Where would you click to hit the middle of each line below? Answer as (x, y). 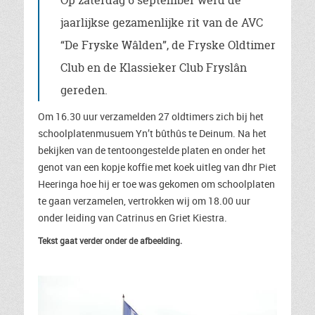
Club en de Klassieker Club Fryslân (154, 67)
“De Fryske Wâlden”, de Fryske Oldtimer (168, 45)
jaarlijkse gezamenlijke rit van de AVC (162, 22)
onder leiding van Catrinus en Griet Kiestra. (133, 218)
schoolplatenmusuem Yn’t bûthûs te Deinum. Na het (152, 133)
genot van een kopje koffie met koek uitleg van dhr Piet (157, 167)
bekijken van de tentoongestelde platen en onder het (152, 150)
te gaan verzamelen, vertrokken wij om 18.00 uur (144, 201)
